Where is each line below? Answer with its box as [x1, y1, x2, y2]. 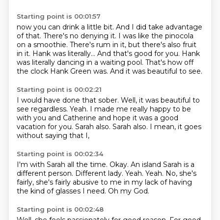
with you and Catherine [16, 113, 98, 122]
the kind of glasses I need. [16, 187, 108, 195]
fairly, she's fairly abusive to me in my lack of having [16, 178, 192, 187]
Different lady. [75, 169, 125, 178]
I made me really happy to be [89, 105, 191, 113]
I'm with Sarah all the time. [16, 160, 110, 169]
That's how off [145, 58, 193, 67]
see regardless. [16, 105, 70, 113]
